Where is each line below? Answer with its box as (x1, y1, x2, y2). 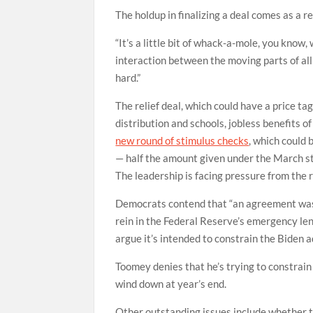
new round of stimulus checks (115, 134, 249, 147)
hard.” (115, 71, 141, 85)
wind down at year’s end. (115, 277, 227, 291)
